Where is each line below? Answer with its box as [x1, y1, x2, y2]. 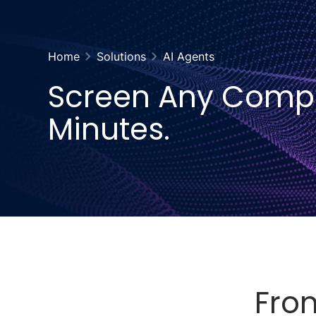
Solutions [96, 49, 146, 63]
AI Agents [162, 49, 214, 63]
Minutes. [47, 109, 170, 150]
